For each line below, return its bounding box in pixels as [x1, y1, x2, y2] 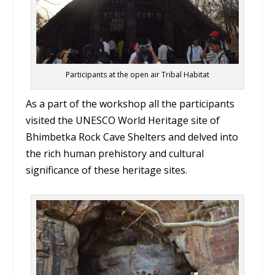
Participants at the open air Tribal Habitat [66, 69, 209, 80]
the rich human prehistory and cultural [26, 147, 204, 161]
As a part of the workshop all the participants [26, 97, 235, 111]
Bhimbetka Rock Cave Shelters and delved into [26, 130, 239, 144]
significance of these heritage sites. [26, 163, 188, 177]
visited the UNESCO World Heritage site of [26, 114, 220, 128]
